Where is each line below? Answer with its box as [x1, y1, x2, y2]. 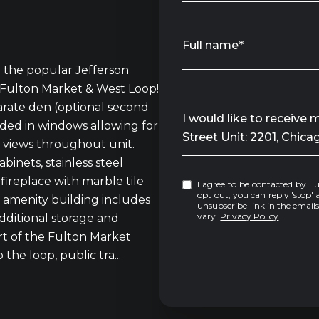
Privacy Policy [220, 211, 279, 221]
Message [182, 106, 236, 120]
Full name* [182, 38, 244, 52]
